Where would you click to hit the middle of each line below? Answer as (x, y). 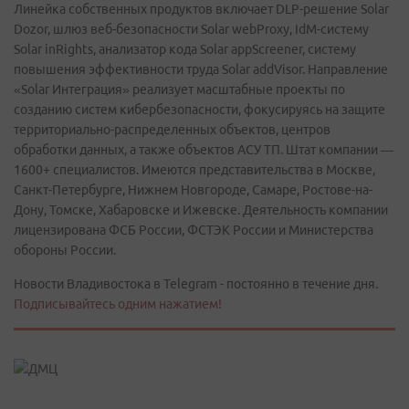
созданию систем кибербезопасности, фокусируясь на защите (199, 110)
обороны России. (65, 250)
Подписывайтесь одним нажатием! (118, 304)
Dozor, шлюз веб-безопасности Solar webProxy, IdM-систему (191, 29)
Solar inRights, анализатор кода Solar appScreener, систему (185, 49)
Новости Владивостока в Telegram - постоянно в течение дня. (196, 284)
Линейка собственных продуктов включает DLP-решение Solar (201, 9)
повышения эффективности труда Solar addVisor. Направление (201, 69)
